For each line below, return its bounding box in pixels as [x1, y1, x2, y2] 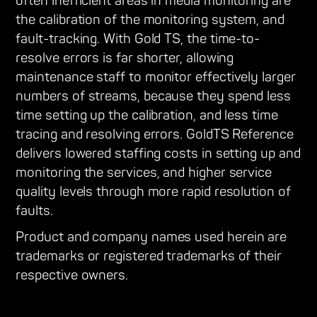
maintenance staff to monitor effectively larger [16, 69, 296, 86]
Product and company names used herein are [16, 229, 287, 246]
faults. [16, 203, 53, 220]
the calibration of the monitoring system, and [16, 12, 284, 29]
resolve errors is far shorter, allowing [16, 50, 234, 67]
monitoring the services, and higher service [16, 165, 272, 182]
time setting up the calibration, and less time [16, 108, 278, 125]
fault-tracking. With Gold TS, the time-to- [16, 31, 260, 48]
